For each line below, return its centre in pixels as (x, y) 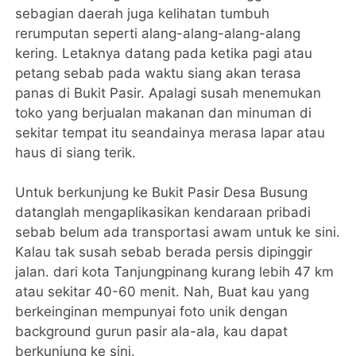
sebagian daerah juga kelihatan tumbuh (143, 13)
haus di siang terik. (76, 152)
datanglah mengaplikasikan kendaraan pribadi (163, 212)
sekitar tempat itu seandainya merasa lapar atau (170, 132)
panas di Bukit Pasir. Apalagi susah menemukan (168, 93)
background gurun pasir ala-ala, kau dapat (152, 331)
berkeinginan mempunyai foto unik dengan (152, 311)
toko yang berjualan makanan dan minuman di (164, 112)
